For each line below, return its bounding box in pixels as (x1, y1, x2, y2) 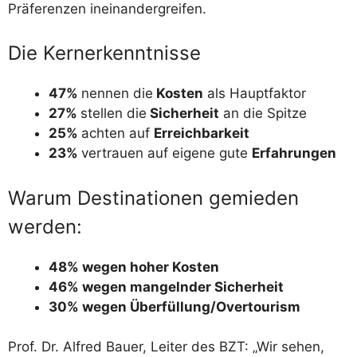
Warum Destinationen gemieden (8, 186, 299, 210)
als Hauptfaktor (203, 85, 306, 101)
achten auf (81, 125, 154, 141)
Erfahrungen (252, 145, 336, 161)
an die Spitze (219, 105, 307, 121)
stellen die (80, 105, 147, 121)
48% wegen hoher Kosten (49, 258, 219, 275)
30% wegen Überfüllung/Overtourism (49, 298, 300, 315)
